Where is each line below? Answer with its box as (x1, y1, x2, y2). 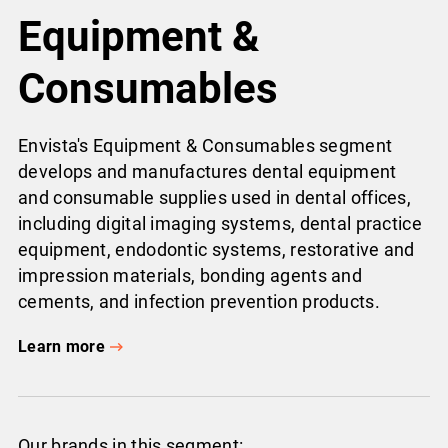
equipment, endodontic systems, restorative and (18, 238, 415, 260)
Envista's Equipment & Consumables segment (18, 134, 393, 156)
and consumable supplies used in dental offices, (18, 186, 412, 208)
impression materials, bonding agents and (18, 264, 362, 286)
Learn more (18, 336, 105, 356)
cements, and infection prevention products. (18, 290, 380, 312)
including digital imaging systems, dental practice (18, 212, 422, 234)
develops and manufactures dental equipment (18, 160, 397, 182)
